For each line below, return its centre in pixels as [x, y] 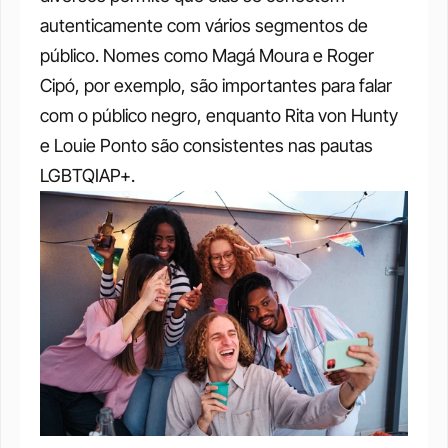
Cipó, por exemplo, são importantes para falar [216, 86]
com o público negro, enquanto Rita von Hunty [219, 116]
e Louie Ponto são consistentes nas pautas [206, 146]
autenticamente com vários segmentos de [204, 26]
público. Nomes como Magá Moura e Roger [207, 56]
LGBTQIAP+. [87, 176]
